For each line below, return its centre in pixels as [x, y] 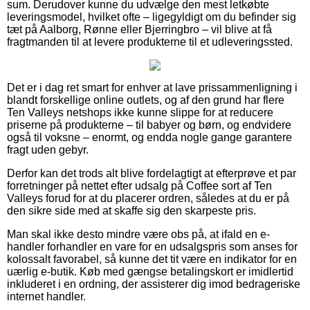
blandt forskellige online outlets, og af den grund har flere [146, 100]
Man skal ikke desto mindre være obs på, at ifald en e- [138, 234]
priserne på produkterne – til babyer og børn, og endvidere [149, 125]
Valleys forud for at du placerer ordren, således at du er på [148, 198]
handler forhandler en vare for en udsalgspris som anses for [152, 246]
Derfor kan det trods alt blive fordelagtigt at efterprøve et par [152, 173]
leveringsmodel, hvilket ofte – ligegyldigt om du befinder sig [152, 17]
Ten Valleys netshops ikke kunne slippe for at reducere [140, 112]
